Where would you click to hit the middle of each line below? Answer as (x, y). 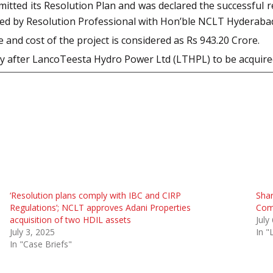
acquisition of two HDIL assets (70, 219)
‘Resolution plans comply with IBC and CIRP (95, 195)
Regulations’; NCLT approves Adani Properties (100, 207)
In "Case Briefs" (41, 244)
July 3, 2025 (32, 232)
